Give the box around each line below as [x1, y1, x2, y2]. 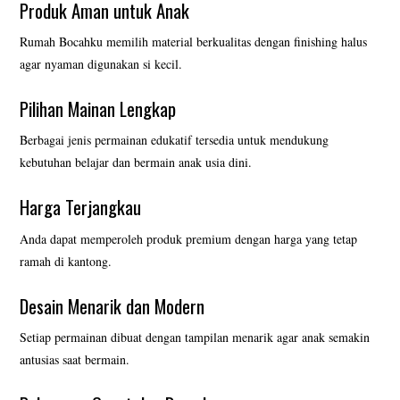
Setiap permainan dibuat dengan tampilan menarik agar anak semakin [20, 329, 371, 346]
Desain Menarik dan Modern [20, 291, 205, 320]
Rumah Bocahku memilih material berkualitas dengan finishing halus [20, 33, 368, 51]
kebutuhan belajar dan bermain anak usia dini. [20, 154, 253, 171]
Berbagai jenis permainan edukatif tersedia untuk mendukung [20, 131, 329, 149]
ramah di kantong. [20, 252, 112, 270]
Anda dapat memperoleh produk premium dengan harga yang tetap [20, 229, 358, 247]
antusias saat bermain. [20, 351, 130, 369]
